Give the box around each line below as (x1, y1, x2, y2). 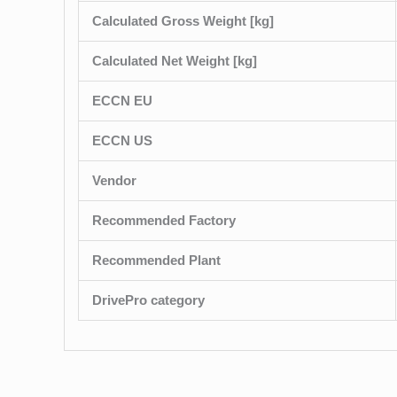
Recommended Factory (92, 213, 236, 229)
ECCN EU (92, 93, 152, 109)
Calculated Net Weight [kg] (92, 53, 257, 69)
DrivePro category (92, 292, 205, 308)
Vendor (92, 173, 136, 189)
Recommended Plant (92, 253, 221, 269)
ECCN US (92, 133, 152, 149)
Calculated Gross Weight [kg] (92, 13, 274, 29)
